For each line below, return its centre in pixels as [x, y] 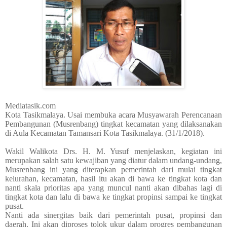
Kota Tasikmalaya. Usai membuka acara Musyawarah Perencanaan [113, 115]
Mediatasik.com [30, 106]
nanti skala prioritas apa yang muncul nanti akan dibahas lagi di [113, 188]
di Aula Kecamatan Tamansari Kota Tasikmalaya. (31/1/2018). [105, 133]
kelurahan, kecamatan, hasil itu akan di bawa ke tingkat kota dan [113, 179]
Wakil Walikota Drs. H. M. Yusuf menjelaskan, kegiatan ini [113, 152]
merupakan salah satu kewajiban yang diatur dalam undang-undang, [113, 161]
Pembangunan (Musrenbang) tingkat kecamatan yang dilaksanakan [113, 124]
